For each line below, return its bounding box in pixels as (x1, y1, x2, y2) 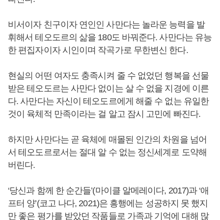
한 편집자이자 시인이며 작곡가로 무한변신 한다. (8, 45, 190, 55)
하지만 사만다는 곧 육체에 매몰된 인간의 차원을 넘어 (8, 135, 207, 144)
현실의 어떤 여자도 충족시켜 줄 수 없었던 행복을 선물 (8, 71, 209, 81)
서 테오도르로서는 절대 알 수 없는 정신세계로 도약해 (8, 147, 207, 157)
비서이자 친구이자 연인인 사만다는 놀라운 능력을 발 (8, 20, 205, 29)
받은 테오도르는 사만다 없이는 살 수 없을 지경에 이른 (8, 83, 209, 93)
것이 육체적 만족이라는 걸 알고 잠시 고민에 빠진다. (8, 109, 200, 119)
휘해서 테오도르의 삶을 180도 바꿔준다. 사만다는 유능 (8, 32, 212, 42)
